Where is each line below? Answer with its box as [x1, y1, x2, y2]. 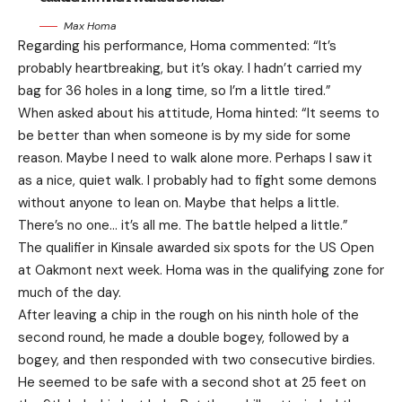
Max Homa [64, 19, 117, 33]
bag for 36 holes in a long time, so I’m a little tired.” [18, 82, 331, 100]
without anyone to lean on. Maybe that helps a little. [18, 194, 339, 212]
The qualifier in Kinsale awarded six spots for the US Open [18, 239, 374, 257]
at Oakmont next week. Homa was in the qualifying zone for [18, 261, 384, 279]
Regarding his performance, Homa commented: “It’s [18, 37, 336, 55]
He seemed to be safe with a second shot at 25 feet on [18, 373, 366, 391]
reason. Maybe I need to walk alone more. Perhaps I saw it [18, 149, 372, 167]
